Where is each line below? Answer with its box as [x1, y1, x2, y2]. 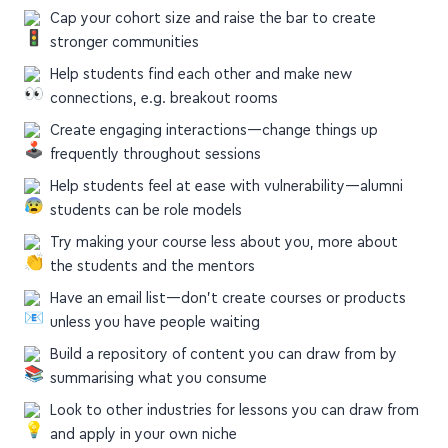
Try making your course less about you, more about [49, 234, 398, 251]
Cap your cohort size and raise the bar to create [49, 10, 376, 27]
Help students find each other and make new [49, 66, 352, 83]
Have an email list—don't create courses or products [49, 290, 406, 307]
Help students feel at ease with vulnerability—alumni [49, 178, 403, 195]
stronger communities [49, 34, 199, 51]
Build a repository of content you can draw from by [49, 346, 397, 363]
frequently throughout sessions [49, 146, 261, 163]
